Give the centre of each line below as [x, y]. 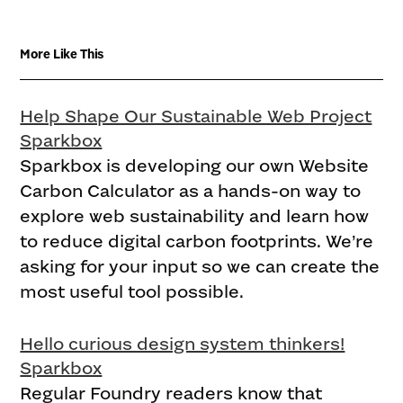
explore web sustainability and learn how [195, 216]
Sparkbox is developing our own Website [195, 166]
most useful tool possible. [132, 292]
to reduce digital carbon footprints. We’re [197, 242]
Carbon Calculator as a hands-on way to [191, 191]
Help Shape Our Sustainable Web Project [196, 116]
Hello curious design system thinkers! [183, 344]
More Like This [62, 54]
